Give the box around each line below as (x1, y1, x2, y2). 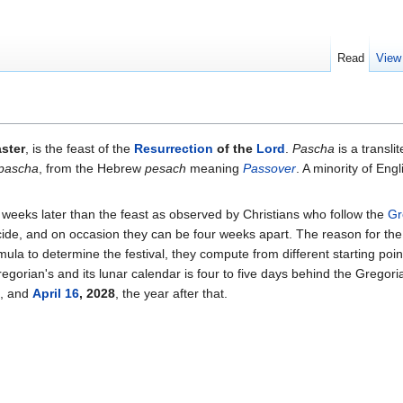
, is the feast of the (25, 141, 134, 157)
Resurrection (134, 141, 213, 157)
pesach (145, 161, 186, 176)
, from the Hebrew (39, 161, 145, 176)
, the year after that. (115, 286, 228, 301)
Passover (243, 161, 296, 176)
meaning (186, 161, 243, 176)
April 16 (32, 286, 79, 301)
